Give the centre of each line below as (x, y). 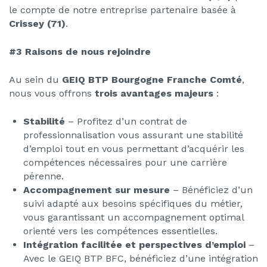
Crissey (27, 23)
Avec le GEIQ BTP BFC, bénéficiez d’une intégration (141, 258)
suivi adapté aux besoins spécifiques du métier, (133, 203)
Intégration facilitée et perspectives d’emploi (134, 244)
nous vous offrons (52, 93)
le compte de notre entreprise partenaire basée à (122, 10)
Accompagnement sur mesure (97, 190)
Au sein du (35, 79)
